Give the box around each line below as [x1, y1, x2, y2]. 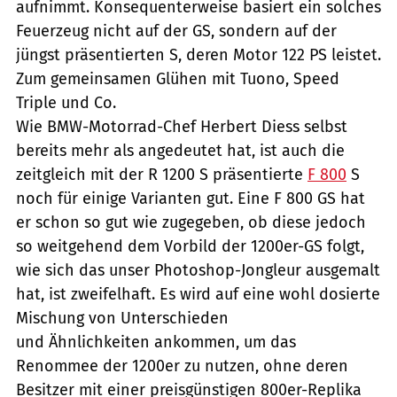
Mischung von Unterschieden [16, 307, 229, 328]
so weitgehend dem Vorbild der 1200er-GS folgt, [16, 236, 364, 256]
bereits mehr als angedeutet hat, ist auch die [16, 140, 345, 160]
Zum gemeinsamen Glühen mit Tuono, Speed [16, 68, 339, 89]
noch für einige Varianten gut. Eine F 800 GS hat [16, 188, 365, 208]
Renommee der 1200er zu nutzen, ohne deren [16, 355, 348, 376]
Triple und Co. [16, 92, 116, 113]
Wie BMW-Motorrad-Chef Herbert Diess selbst [16, 116, 347, 136]
